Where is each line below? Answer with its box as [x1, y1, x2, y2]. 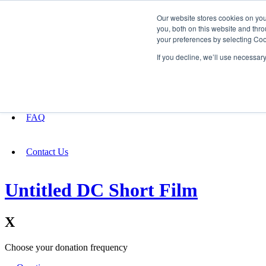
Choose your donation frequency [5, 242, 128, 252]
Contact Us [26, 147, 68, 157]
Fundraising [14, 42, 59, 52]
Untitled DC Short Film [5, 179, 198, 201]
